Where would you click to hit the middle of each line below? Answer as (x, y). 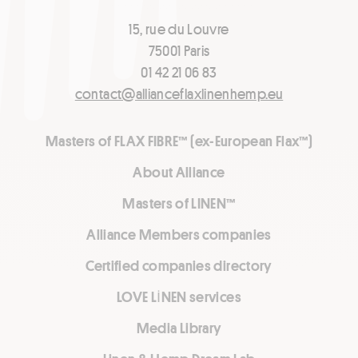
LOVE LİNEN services (179, 297)
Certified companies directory (179, 266)
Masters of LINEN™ (179, 203)
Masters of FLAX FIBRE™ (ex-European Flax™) (179, 141)
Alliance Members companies (179, 235)
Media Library (179, 328)
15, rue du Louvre (179, 29)
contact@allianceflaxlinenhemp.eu (179, 94)
